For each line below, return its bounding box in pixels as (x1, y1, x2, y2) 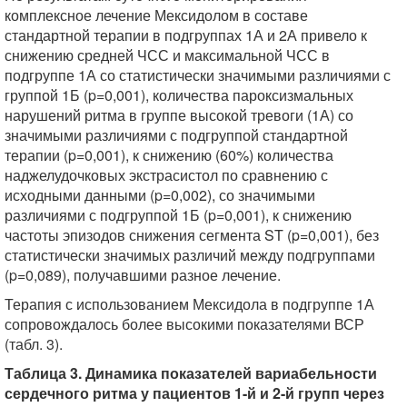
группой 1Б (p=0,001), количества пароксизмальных (5, 84, 353, 105)
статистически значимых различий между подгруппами (5, 244, 375, 265)
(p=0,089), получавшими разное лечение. (5, 264, 281, 285)
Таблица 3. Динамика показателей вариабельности (5, 362, 377, 383)
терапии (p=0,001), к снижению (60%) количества (5, 144, 333, 165)
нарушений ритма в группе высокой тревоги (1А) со (5, 104, 353, 125)
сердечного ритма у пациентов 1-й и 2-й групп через (5, 382, 384, 403)
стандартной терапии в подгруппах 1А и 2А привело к (5, 25, 367, 45)
